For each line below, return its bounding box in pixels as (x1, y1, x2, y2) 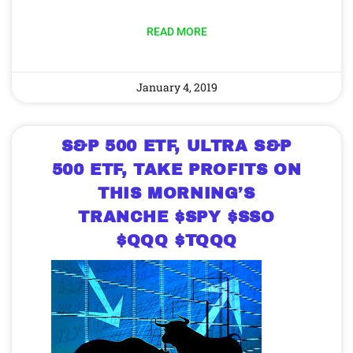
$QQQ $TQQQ (116, 231, 237, 249)
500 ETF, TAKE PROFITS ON (51, 160, 302, 178)
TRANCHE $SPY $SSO (78, 207, 275, 225)
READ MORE (146, 24, 207, 38)
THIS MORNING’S (98, 184, 255, 202)
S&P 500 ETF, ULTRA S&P (61, 136, 292, 154)
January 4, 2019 (136, 79, 217, 95)
